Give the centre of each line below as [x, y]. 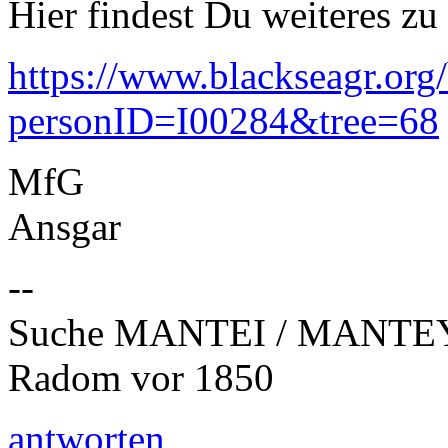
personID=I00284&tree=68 [223, 120]
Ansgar [64, 226]
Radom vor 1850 [141, 377]
